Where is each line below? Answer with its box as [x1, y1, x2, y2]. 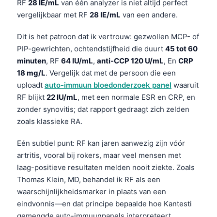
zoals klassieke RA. [17, 116, 82, 126]
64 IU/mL [61, 56, 93, 65]
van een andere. [121, 10, 178, 19]
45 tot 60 [165, 44, 198, 53]
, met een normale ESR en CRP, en [77, 92, 195, 102]
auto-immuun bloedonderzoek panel [45, 80, 171, 90]
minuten [17, 56, 46, 65]
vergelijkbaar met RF [17, 10, 90, 19]
